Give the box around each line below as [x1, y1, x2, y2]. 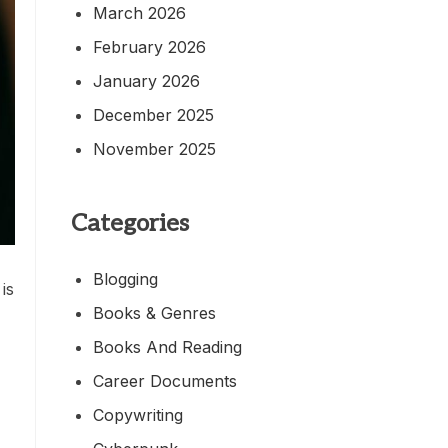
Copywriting [93, 404, 183, 425]
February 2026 [93, 36, 206, 57]
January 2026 [93, 70, 200, 91]
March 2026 [93, 2, 186, 23]
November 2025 [93, 138, 216, 159]
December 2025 [93, 104, 214, 125]
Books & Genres [93, 302, 216, 323]
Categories [71, 208, 189, 238]
